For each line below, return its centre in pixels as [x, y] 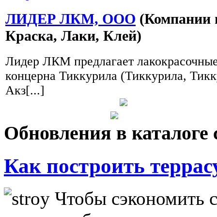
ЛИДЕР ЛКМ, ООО [70, 19]
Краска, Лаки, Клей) [73, 36]
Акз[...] [25, 91]
